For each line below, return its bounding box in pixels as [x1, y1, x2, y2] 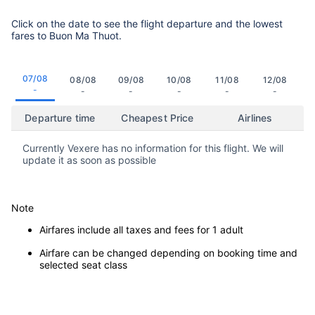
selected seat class [39, 259, 127, 271]
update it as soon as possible [22, 154, 156, 167]
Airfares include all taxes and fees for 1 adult [39, 224, 243, 236]
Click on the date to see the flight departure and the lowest [11, 17, 283, 30]
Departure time [25, 112, 96, 124]
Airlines [238, 112, 273, 124]
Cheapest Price [121, 112, 194, 124]
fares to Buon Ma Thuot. [11, 29, 124, 41]
